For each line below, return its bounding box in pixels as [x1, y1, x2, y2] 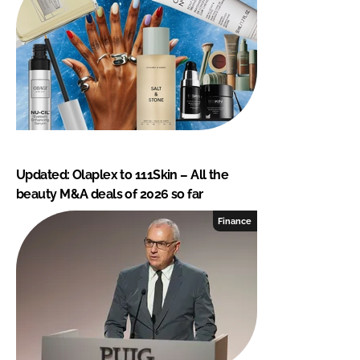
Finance [218, 215, 252, 226]
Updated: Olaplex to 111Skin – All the [16, 166, 229, 182]
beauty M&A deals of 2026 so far [16, 186, 203, 202]
